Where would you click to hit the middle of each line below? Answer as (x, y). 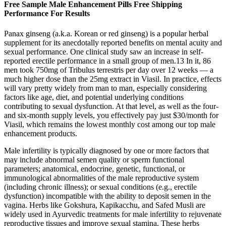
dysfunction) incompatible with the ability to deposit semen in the (107, 196)
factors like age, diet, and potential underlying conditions (94, 97)
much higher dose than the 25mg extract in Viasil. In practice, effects (113, 79)
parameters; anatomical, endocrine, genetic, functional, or (95, 168)
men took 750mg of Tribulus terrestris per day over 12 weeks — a (109, 70)
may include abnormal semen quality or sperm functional (94, 159)
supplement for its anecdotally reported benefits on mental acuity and (113, 42)
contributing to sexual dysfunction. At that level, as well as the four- (111, 106)
